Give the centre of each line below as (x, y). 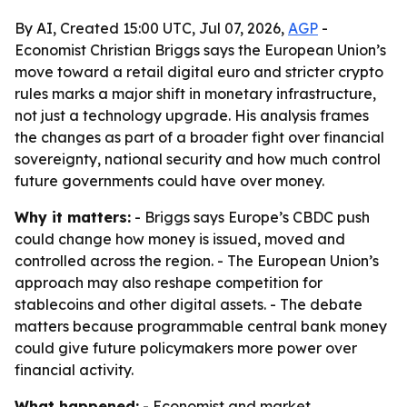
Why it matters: (73, 217)
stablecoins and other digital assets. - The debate (189, 304)
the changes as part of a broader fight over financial (199, 137)
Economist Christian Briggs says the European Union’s (200, 50)
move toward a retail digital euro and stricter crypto (199, 72)
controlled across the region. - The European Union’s (197, 261)
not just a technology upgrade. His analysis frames (192, 115)
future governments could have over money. (169, 181)
